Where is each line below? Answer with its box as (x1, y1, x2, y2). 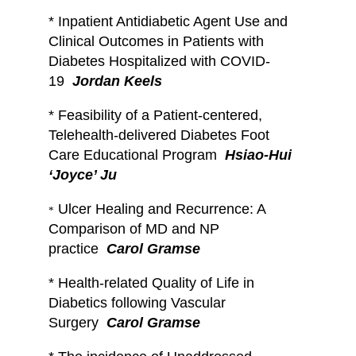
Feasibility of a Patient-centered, (57, 106, 262, 123)
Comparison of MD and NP (48, 220, 219, 237)
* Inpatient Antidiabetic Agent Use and (48, 13, 288, 29)
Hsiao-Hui (224, 146, 292, 163)
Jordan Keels (72, 72, 162, 89)
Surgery (48, 314, 103, 331)
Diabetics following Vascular (48, 294, 226, 311)
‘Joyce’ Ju (48, 166, 117, 183)
